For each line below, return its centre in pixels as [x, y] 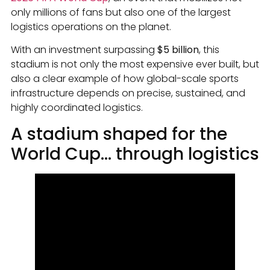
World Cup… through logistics [135, 154]
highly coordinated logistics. [77, 108]
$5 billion [178, 50]
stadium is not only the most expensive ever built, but [135, 64]
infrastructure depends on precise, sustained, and [128, 93]
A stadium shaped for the [119, 134]
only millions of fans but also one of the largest [121, 12]
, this [209, 50]
